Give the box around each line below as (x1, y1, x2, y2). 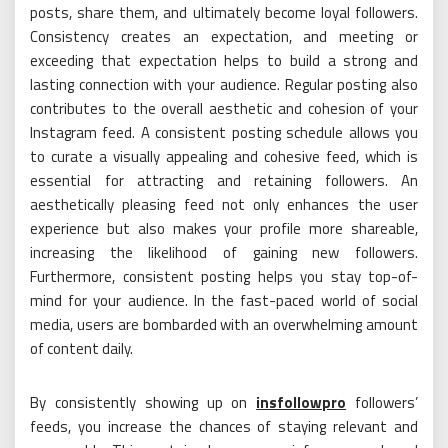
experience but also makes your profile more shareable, (30, 216, 418, 240)
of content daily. (30, 336, 133, 360)
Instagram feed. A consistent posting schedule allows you (30, 120, 418, 144)
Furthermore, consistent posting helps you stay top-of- (30, 264, 418, 288)
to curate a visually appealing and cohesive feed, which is (30, 144, 418, 168)
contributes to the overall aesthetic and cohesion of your (30, 96, 418, 120)
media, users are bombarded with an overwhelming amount (30, 312, 418, 336)
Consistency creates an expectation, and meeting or (30, 24, 418, 48)
